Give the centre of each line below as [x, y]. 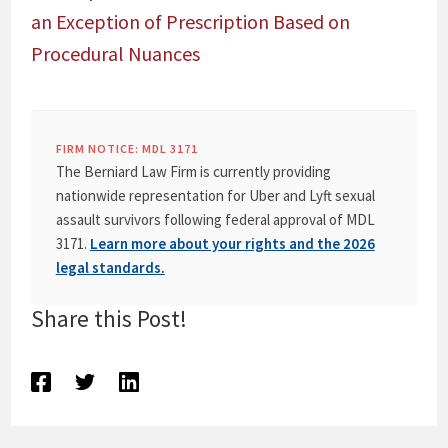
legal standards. [110, 267]
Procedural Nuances [115, 53]
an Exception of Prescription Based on [190, 21]
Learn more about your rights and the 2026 [232, 243]
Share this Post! [108, 318]
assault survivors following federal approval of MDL [215, 219]
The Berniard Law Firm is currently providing [193, 171]
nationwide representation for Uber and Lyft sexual [215, 195]
